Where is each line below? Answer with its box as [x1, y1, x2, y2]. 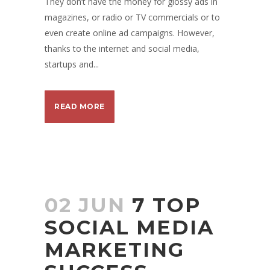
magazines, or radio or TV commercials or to [45, 11, 220, 24]
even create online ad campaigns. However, [45, 27, 215, 39]
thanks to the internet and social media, [45, 43, 199, 55]
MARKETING [45, 237, 184, 262]
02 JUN [45, 193, 125, 218]
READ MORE [54, 102, 105, 111]
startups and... [45, 58, 99, 71]
